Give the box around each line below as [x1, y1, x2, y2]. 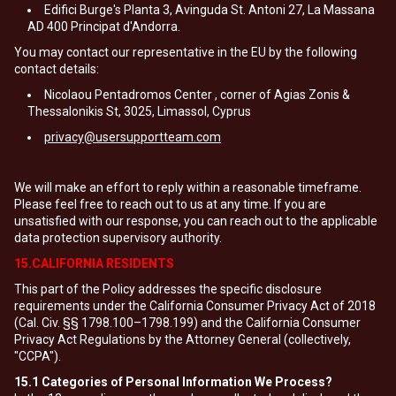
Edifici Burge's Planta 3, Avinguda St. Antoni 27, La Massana [44, 3, 375, 17]
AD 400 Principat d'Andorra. [27, 19, 180, 34]
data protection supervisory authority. [14, 231, 222, 245]
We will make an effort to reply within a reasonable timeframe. [14, 180, 362, 194]
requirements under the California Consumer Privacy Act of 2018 [14, 299, 376, 313]
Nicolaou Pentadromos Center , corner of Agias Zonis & [44, 88, 350, 102]
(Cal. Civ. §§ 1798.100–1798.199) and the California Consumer [14, 316, 361, 330]
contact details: [14, 62, 99, 76]
